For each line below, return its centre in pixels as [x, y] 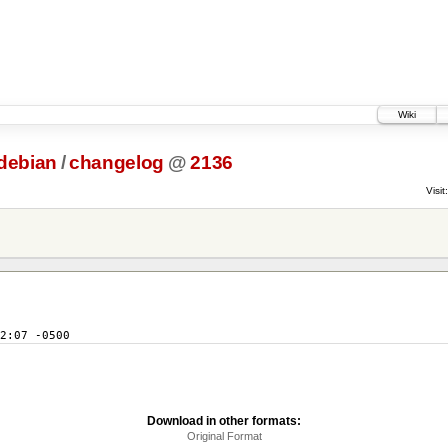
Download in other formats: [224, 420]
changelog [117, 163]
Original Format [224, 435]
